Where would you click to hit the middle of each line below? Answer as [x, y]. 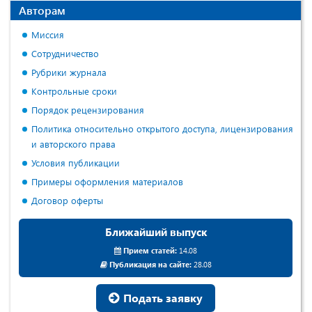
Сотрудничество [65, 54]
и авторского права [73, 144]
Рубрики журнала [69, 72]
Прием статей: [150, 251]
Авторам [42, 10]
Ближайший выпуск [156, 232]
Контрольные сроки [74, 91]
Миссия [48, 35]
